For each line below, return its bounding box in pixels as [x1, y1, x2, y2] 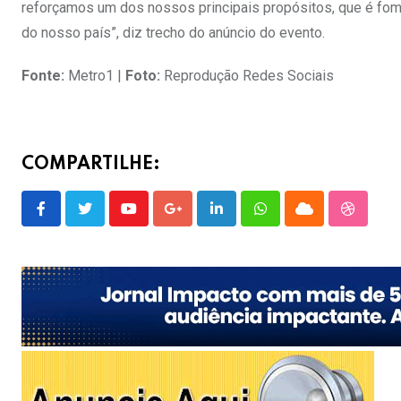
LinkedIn [215, 210, 269, 228]
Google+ [171, 210, 225, 228]
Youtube [127, 210, 178, 228]
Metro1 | [64, 67, 125, 85]
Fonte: [21, 67, 64, 85]
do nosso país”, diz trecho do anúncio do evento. [21, 24, 325, 42]
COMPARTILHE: [21, 156, 160, 175]
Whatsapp [259, 210, 322, 228]
